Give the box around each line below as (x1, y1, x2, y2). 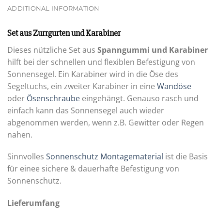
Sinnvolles (7, 151, 46, 162)
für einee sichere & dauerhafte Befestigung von (7, 163, 179, 174)
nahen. (7, 129, 34, 140)
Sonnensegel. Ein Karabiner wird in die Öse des (7, 68, 178, 79)
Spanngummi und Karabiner (97, 44, 208, 55)
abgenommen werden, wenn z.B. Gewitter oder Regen (7, 117, 204, 128)
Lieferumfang (7, 198, 60, 209)
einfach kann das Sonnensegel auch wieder (7, 105, 164, 116)
